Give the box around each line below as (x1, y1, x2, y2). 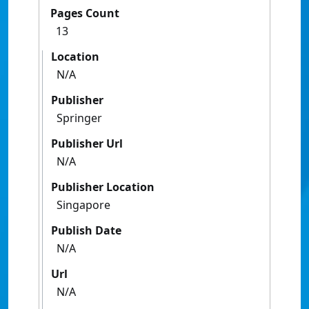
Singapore (57, 197, 110, 213)
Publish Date (51, 223, 121, 239)
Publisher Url (51, 136, 123, 152)
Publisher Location (51, 179, 154, 195)
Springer (57, 110, 102, 126)
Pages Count (50, 6, 119, 21)
